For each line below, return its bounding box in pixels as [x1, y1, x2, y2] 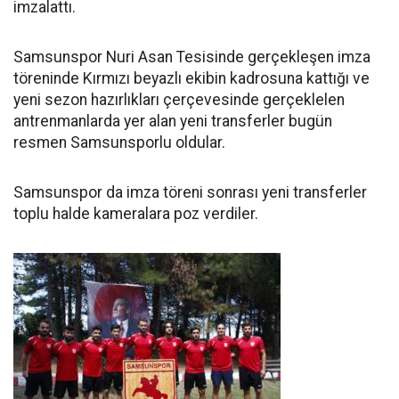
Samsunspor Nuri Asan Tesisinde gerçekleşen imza [13, 48, 370, 66]
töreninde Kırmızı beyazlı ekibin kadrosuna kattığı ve [13, 69, 370, 87]
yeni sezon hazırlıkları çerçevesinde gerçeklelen [13, 91, 345, 109]
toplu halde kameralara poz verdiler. [13, 205, 258, 223]
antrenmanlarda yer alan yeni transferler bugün [13, 112, 332, 130]
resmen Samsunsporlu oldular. [13, 134, 225, 151]
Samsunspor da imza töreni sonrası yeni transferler [13, 183, 367, 201]
